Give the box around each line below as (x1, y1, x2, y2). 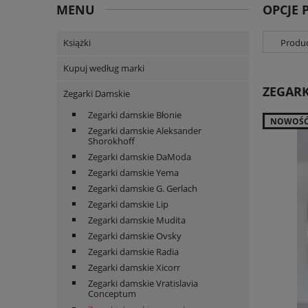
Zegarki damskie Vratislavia (88, 277, 198, 290)
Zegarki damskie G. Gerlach (88, 182, 197, 195)
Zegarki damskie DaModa (88, 151, 191, 164)
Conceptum (88, 287, 136, 300)
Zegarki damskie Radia (88, 245, 179, 258)
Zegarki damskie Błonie (88, 109, 181, 122)
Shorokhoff (88, 135, 135, 148)
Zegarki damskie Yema (88, 166, 179, 179)
